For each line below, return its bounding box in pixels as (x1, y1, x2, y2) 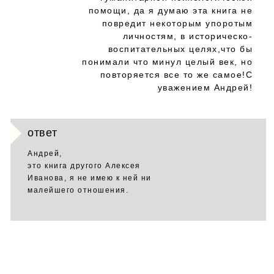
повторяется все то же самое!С (100, 70, 253, 80)
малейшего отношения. (28, 186, 128, 194)
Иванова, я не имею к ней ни (28, 174, 152, 182)
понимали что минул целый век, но (82, 57, 253, 67)
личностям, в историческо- (122, 31, 253, 41)
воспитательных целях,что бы (108, 44, 253, 54)
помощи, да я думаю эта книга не (88, 6, 253, 15)
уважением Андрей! (157, 83, 253, 92)
